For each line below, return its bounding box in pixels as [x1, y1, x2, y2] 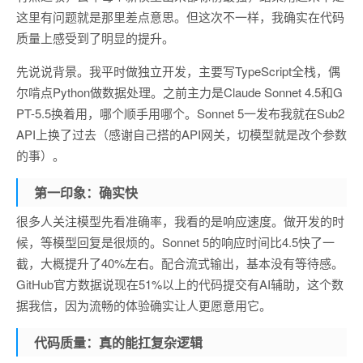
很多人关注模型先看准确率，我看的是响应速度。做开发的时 [16, 212, 344, 229]
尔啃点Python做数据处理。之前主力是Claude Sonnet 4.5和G [16, 83, 343, 100]
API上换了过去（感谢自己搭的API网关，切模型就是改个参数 [16, 126, 347, 143]
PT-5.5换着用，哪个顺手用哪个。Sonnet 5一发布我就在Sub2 [16, 105, 344, 122]
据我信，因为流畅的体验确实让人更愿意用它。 [16, 297, 271, 314]
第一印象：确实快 [34, 183, 138, 202]
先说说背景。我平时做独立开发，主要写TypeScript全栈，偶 [16, 62, 340, 79]
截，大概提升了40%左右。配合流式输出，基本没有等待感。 [16, 254, 344, 271]
